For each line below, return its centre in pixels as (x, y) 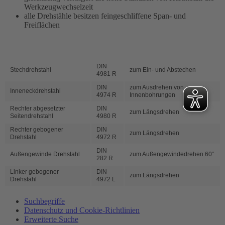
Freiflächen (42, 25)
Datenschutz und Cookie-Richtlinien (82, 210)
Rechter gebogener (37, 130)
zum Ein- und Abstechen (163, 70)
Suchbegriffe (44, 201)
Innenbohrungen (152, 95)
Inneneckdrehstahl (35, 91)
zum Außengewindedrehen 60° (172, 154)
